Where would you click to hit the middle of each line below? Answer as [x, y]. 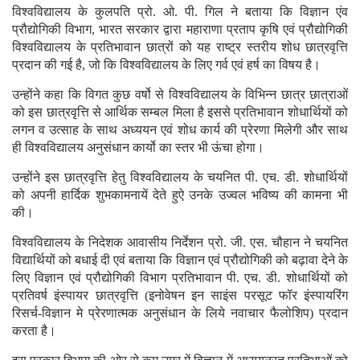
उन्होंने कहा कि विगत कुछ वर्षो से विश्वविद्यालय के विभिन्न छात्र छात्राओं [180, 95]
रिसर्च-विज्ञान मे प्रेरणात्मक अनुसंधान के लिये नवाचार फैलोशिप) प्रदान [180, 313]
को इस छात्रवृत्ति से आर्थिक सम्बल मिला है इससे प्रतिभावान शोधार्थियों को [180, 112]
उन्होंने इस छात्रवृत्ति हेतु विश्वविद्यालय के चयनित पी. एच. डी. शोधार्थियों [180, 178]
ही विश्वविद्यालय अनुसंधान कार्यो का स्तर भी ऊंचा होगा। [138, 148]
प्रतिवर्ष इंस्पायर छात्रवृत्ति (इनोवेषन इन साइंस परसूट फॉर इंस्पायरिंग [180, 296]
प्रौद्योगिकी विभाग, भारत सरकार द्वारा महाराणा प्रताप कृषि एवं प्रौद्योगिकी [180, 30]
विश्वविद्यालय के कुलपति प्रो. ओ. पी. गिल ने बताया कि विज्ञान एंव [180, 12]
